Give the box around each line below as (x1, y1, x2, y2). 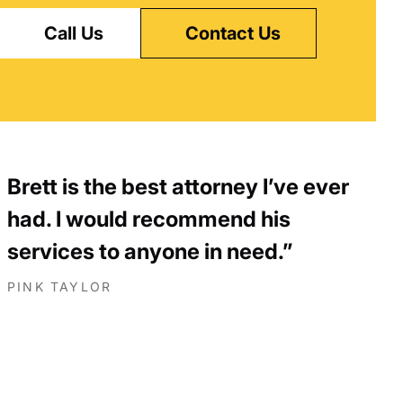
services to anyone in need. (7, 238, 282, 265)
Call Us (44, 22, 103, 45)
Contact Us (185, 22, 281, 45)
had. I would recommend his (7, 206, 291, 233)
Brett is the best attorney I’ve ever (7, 174, 349, 201)
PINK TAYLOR (7, 279, 112, 295)
